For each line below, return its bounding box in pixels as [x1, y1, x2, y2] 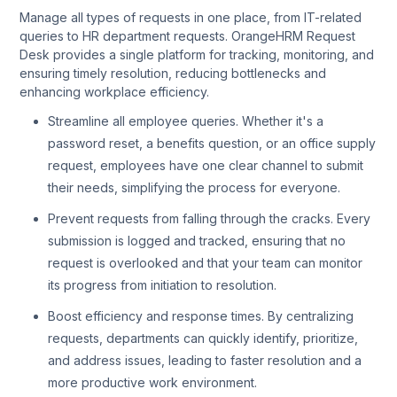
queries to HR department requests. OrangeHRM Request [19, 27, 355, 43]
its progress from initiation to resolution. [48, 276, 276, 292]
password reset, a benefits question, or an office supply [48, 135, 376, 151]
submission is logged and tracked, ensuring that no [48, 232, 346, 248]
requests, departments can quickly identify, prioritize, [48, 330, 358, 346]
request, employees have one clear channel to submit [48, 157, 363, 173]
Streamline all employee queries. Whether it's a [48, 113, 323, 128]
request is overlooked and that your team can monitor [48, 254, 362, 270]
